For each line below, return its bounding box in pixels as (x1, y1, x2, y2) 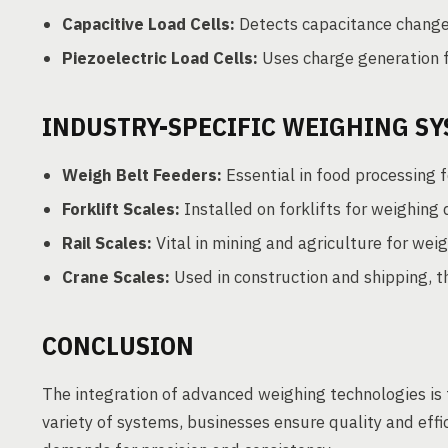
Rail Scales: (62, 232, 152, 254)
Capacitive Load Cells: (62, 13, 235, 35)
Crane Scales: (62, 266, 170, 288)
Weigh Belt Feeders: (62, 164, 222, 186)
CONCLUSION (42, 328, 194, 362)
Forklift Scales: (62, 198, 180, 220)
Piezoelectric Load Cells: (62, 47, 258, 69)
